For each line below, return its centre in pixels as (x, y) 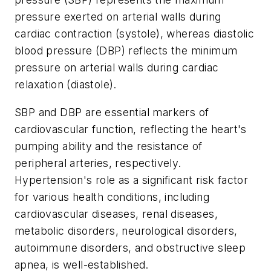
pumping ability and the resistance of (109, 146)
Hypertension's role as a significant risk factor (132, 180)
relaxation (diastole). (66, 85)
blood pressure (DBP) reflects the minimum (126, 51)
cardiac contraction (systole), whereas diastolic (135, 34)
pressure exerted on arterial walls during (118, 17)
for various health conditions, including (112, 197)
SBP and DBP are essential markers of (112, 112)
